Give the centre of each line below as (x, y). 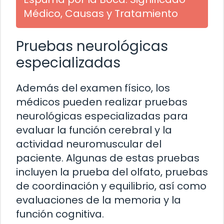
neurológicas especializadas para (102, 116)
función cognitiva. (60, 214)
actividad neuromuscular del (89, 144)
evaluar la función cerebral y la (94, 130)
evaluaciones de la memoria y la (98, 200)
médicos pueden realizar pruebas (102, 102)
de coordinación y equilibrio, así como (111, 186)
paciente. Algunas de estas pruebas (108, 158)
